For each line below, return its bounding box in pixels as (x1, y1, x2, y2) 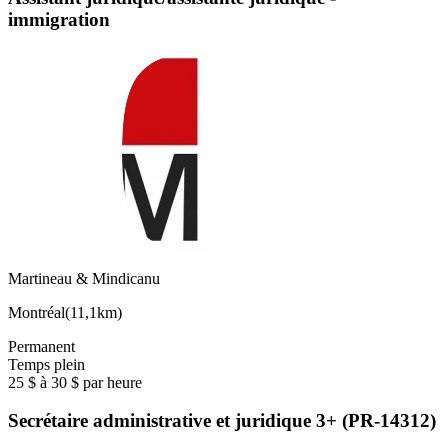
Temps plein (8, 355, 85, 373)
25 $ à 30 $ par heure (8, 373, 142, 391)
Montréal (8, 303, 65, 321)
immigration (8, 8, 110, 30)
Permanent (8, 337, 75, 355)
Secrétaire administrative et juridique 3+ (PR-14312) (8, 410, 436, 432)
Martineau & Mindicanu (8, 269, 160, 287)
